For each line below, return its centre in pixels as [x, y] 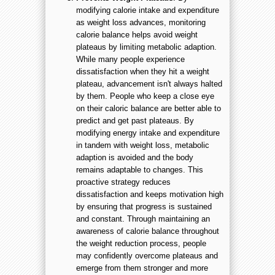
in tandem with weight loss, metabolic [143, 145]
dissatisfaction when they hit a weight [143, 72]
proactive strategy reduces [123, 182]
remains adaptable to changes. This [140, 170]
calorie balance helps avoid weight [137, 35]
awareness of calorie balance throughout [148, 231]
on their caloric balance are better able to [149, 109]
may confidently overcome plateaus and [147, 256]
